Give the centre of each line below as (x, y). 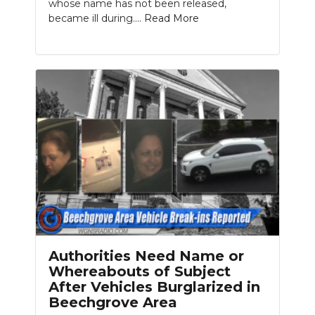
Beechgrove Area (113, 303)
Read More (172, 19)
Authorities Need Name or (146, 256)
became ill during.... (96, 19)
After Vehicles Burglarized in (154, 287)
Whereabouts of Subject (140, 272)
